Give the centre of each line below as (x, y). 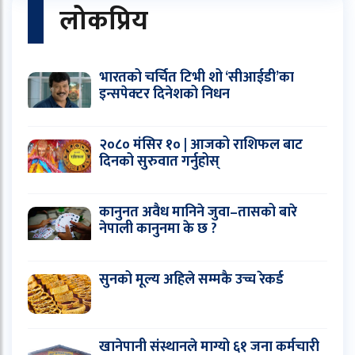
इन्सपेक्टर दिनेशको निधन (164, 94)
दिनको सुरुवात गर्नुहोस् (159, 161)
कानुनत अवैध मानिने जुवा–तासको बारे (198, 212)
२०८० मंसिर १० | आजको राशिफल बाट (201, 145)
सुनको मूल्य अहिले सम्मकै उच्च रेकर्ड (191, 279)
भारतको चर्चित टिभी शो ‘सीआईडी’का (197, 77)
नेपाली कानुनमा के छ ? (158, 229)
